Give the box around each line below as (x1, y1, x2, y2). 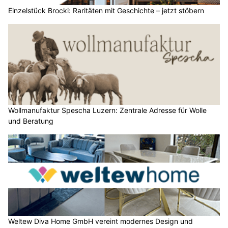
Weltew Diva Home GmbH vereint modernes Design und (8, 216, 193, 225)
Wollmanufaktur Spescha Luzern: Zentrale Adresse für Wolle (8, 106, 207, 115)
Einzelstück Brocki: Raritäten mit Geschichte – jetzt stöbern (8, 6, 204, 15)
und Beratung (8, 117, 53, 126)
